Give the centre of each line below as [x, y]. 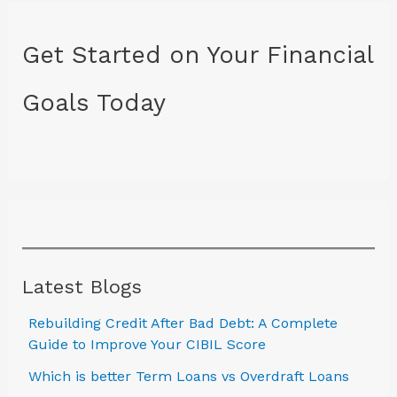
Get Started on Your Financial [197, 54]
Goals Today [93, 102]
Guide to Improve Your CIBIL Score [147, 344]
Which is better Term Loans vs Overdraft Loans [188, 376]
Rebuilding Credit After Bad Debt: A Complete [183, 323]
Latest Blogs [82, 286]
